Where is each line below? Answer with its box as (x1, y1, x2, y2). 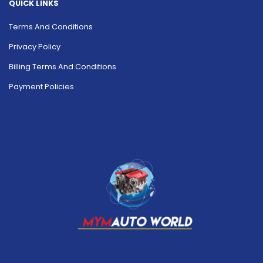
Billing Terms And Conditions (9, 61, 116, 72)
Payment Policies (9, 81, 74, 92)
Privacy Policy (9, 42, 60, 52)
